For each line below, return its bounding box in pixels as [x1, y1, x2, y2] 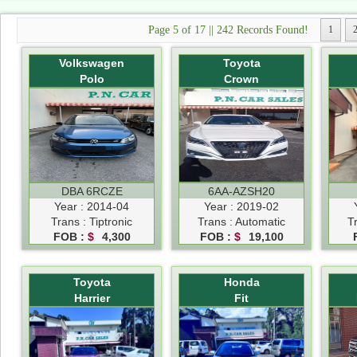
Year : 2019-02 [204, 199, 279, 213]
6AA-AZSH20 [208, 184, 275, 198]
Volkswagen [59, 56, 124, 69]
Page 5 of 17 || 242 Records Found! [148, 23, 308, 36]
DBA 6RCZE [61, 184, 123, 198]
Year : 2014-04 [54, 199, 129, 213]
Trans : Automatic [198, 214, 285, 228]
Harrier [73, 291, 110, 304]
